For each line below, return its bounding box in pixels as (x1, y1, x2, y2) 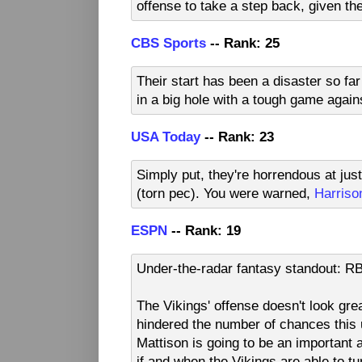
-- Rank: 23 (200, 129, 274, 145)
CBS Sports (131, 36, 206, 51)
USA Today (131, 129, 200, 145)
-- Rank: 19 (167, 223, 241, 238)
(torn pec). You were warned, (137, 185, 314, 200)
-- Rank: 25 (206, 36, 280, 51)
